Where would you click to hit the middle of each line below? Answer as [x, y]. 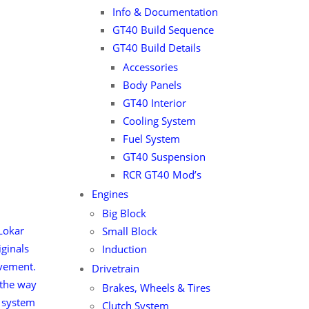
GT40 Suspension [164, 157]
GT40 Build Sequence [163, 30]
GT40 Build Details [156, 48]
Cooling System [159, 121]
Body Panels [152, 85]
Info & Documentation [165, 12]
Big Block [124, 213]
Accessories [150, 67]
